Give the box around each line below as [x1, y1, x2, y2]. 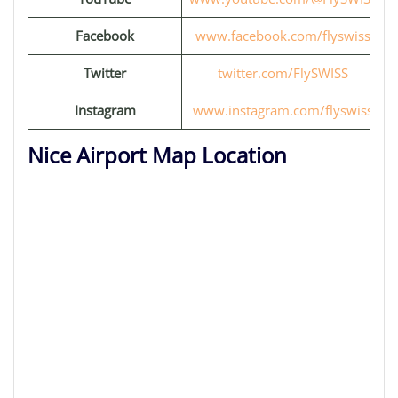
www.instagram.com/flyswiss [193, 101, 373, 119]
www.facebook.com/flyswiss [195, 27, 370, 44]
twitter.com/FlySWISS [218, 64, 348, 82]
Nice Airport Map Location [28, 140, 287, 170]
